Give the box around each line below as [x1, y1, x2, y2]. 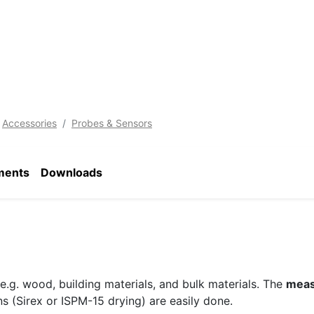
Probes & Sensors [71, 117, 152, 130]
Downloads [41, 165, 102, 180]
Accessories [2, 117, 57, 130]
